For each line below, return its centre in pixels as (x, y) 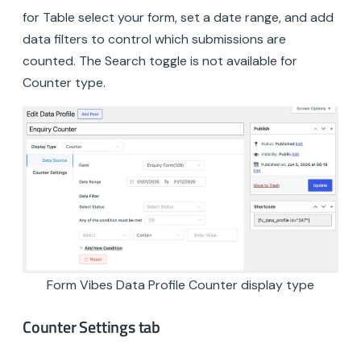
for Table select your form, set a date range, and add (178, 17)
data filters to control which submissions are (154, 39)
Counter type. (64, 82)
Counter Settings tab (91, 327)
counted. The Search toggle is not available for (160, 60)
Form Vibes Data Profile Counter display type (180, 284)
